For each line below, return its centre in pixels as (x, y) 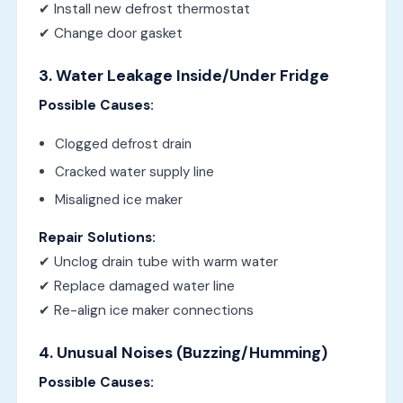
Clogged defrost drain (123, 143)
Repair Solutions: (97, 237)
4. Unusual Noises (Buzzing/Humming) (183, 352)
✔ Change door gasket (110, 33)
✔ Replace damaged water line (136, 286)
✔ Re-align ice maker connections (146, 310)
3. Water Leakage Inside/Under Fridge (184, 75)
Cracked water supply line (134, 171)
